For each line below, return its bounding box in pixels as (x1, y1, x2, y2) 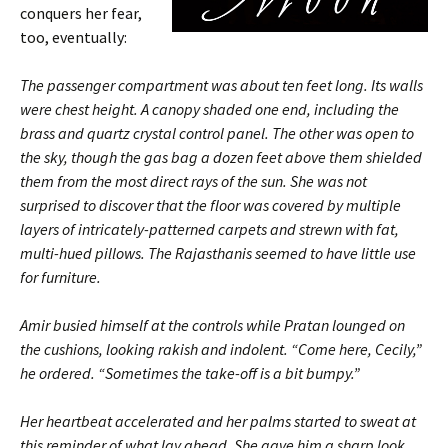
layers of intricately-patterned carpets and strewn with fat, (20, 219, 399, 239)
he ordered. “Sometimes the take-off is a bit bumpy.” (20, 363, 360, 383)
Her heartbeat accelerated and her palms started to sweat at (20, 411, 416, 431)
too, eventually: (20, 27, 127, 47)
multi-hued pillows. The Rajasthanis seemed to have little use (20, 243, 416, 263)
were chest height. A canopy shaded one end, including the (20, 99, 399, 119)
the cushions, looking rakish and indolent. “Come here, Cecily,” (20, 339, 422, 359)
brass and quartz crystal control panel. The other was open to (20, 123, 414, 143)
